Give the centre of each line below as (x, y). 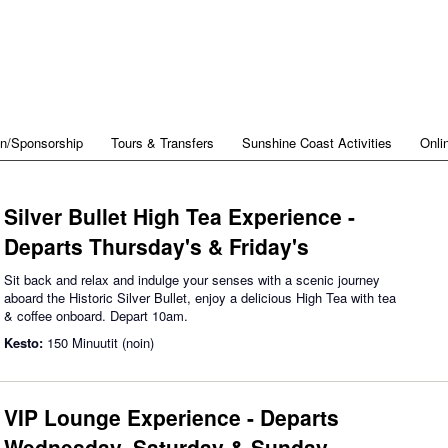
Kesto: (25, 342)
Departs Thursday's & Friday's (156, 246)
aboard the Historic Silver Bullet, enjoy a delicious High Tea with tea (200, 297)
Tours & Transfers (162, 142)
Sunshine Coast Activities (317, 142)
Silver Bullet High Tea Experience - (179, 216)
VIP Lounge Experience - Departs (171, 417)
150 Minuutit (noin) (100, 342)
